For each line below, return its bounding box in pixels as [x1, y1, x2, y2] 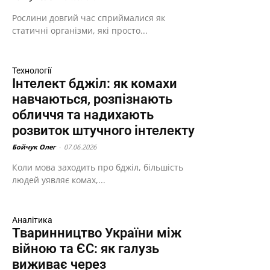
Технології [12, 66, 51, 75]
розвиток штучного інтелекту [12, 123, 195, 138]
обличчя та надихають [12, 107, 154, 122]
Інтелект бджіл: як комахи [12, 76, 177, 91]
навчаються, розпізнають [12, 92, 172, 107]
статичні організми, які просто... [12, 25, 148, 36]
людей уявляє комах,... [12, 174, 105, 186]
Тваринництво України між [12, 225, 181, 240]
